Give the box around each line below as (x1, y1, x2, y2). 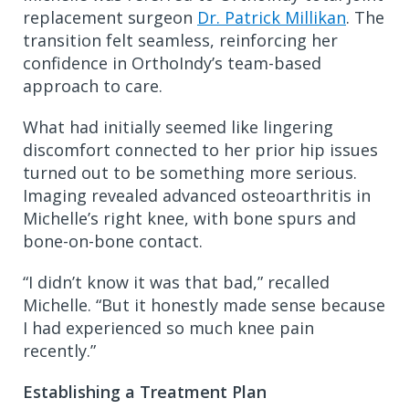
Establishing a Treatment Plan (23, 380, 271, 403)
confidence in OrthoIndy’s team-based (23, 51, 321, 74)
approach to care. (23, 74, 167, 97)
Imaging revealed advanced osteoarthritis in (23, 184, 371, 206)
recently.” (23, 339, 100, 362)
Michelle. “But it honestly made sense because (23, 293, 385, 316)
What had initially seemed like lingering (23, 115, 333, 138)
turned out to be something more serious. (23, 161, 357, 184)
